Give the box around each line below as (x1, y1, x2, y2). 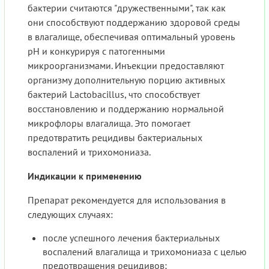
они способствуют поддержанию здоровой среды (28, 16, 240, 29)
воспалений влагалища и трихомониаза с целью (43, 246, 247, 258)
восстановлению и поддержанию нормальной (28, 103, 224, 115)
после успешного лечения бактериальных (43, 232, 220, 244)
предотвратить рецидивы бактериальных (28, 131, 202, 144)
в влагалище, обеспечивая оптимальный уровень (28, 31, 235, 43)
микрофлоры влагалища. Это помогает (28, 117, 190, 130)
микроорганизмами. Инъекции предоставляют (28, 59, 224, 72)
